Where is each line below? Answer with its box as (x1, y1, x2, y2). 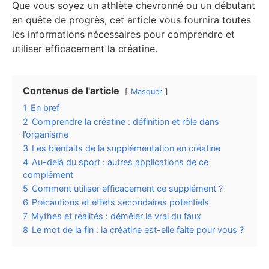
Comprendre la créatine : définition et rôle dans (32, 116, 219, 127)
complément (23, 169, 73, 180)
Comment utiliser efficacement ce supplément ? (32, 183, 223, 193)
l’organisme (23, 128, 68, 139)
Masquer (131, 86, 162, 96)
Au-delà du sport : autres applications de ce (32, 156, 208, 167)
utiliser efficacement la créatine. (12, 42, 157, 55)
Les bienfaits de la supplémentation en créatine (32, 142, 220, 153)
